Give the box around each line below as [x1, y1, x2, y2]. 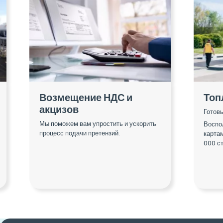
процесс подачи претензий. [39, 128, 120, 138]
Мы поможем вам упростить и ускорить [39, 118, 156, 128]
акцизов [39, 103, 79, 117]
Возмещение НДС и [39, 91, 132, 105]
